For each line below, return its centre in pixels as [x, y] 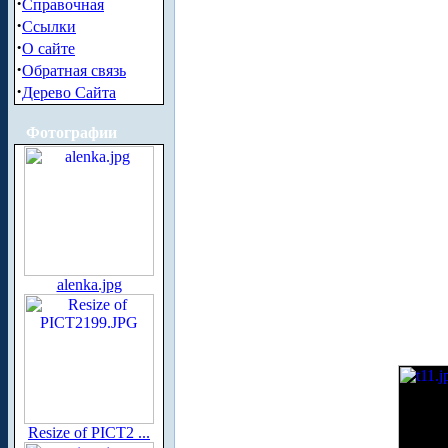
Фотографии [71, 132]
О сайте [48, 48]
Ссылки [49, 26]
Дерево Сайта [69, 92]
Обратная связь [74, 70]
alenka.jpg [89, 284]
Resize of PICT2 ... [89, 432]
